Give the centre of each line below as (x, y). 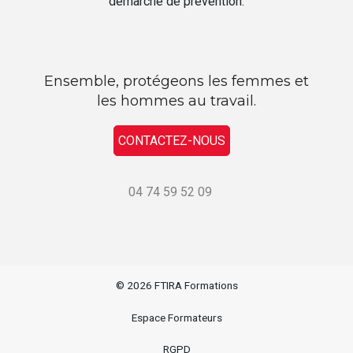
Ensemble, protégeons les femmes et (176, 82)
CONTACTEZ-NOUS (172, 141)
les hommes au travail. (176, 101)
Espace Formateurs (176, 317)
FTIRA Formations (196, 286)
